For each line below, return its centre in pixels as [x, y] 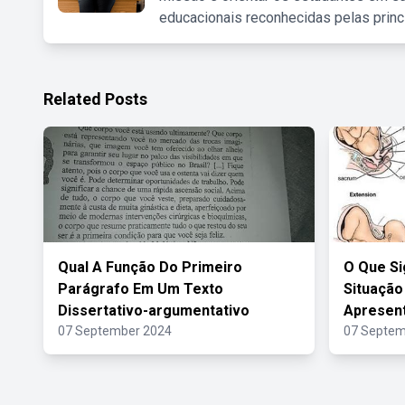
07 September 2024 [115, 331]
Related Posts [95, 99]
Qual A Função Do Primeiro [150, 267]
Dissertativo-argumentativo [154, 311]
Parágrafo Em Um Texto [141, 289]
